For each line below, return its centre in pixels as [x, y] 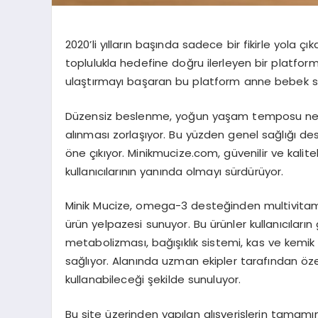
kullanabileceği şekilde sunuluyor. [153, 280]
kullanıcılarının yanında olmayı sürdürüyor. [174, 171]
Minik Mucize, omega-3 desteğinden [164, 206]
